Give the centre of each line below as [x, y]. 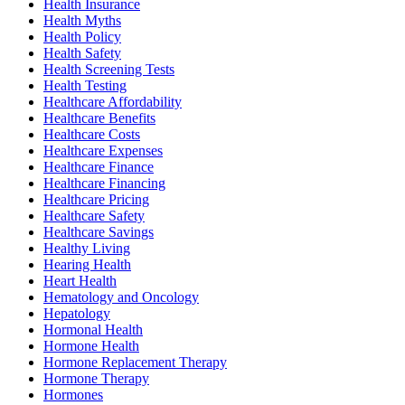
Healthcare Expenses [103, 151]
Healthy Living [87, 249]
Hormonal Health [93, 330]
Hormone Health [91, 346]
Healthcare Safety [94, 216]
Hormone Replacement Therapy [135, 363]
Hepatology [77, 314]
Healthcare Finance [99, 167]
